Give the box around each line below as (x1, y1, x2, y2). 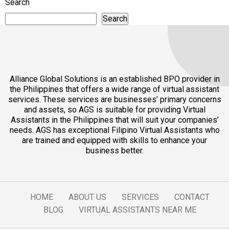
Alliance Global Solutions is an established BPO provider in (9, 74, 220, 84)
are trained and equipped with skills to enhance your (22, 135, 207, 145)
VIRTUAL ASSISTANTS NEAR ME (78, 205, 196, 215)
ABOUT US (68, 192, 106, 202)
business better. (85, 146, 144, 155)
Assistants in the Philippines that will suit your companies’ (10, 115, 219, 125)
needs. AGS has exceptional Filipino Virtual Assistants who (9, 125, 220, 135)
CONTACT (174, 192, 210, 202)
